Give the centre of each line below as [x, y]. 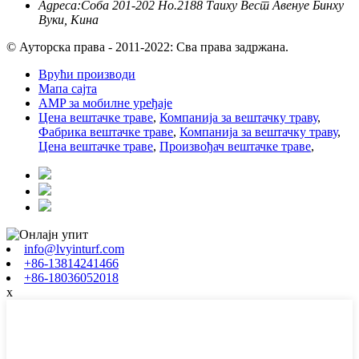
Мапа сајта [68, 89]
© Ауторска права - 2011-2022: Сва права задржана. [147, 47]
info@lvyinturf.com [74, 249]
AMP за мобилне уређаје [105, 103]
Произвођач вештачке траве [235, 147]
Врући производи [87, 75]
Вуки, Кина [69, 20]
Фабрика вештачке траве [106, 132]
